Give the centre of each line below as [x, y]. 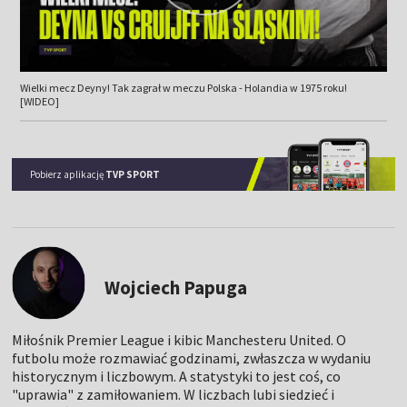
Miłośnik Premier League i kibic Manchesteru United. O [179, 339]
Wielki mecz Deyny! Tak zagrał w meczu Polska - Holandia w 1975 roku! [183, 87]
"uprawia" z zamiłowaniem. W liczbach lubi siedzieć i [174, 394]
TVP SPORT [133, 174]
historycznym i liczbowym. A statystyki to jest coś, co [177, 376]
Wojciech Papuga [176, 287]
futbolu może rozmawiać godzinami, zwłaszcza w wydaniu [192, 357]
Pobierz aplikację [68, 174]
